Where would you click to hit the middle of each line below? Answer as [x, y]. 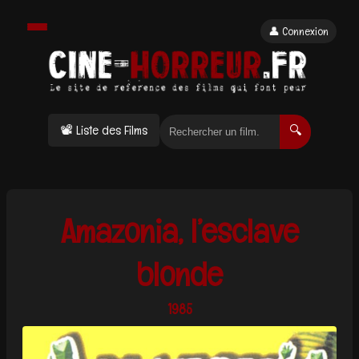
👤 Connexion [298, 31]
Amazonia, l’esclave [179, 231]
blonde [179, 274]
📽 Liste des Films [104, 131]
